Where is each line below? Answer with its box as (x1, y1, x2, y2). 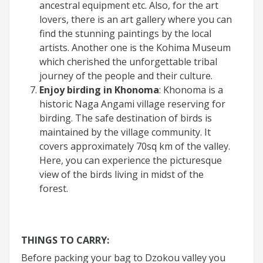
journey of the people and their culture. (39, 69, 213, 82)
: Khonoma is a (159, 83, 223, 96)
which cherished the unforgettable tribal (39, 55, 217, 68)
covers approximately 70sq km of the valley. (39, 139, 230, 153)
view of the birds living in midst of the (39, 167, 204, 181)
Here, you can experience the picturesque (39, 153, 222, 167)
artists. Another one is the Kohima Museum (39, 41, 231, 54)
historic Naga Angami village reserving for (39, 97, 225, 110)
